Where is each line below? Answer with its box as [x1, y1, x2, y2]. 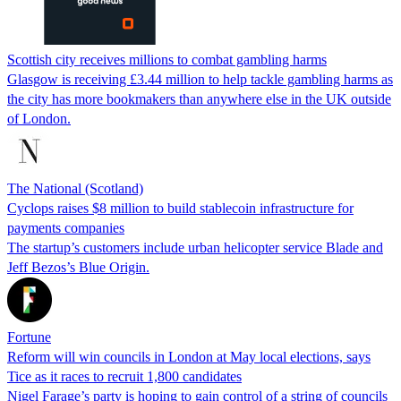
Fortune [7, 328, 51, 345]
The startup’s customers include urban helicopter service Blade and [7, 239, 383, 255]
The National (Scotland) [7, 180, 143, 196]
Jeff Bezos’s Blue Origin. [7, 259, 149, 275]
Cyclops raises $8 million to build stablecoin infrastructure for [7, 200, 354, 216]
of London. [7, 110, 71, 126]
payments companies [7, 219, 124, 235]
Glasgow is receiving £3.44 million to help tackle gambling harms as [7, 71, 393, 87]
